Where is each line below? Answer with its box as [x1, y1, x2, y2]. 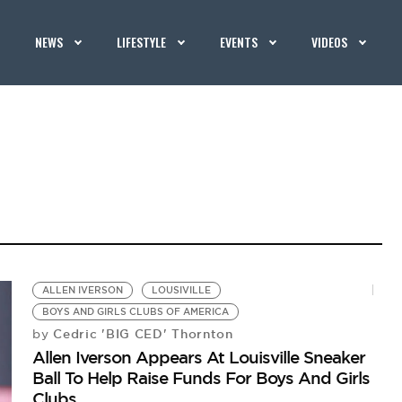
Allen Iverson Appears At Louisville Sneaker [32, 346, 366, 368]
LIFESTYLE [117, 32, 167, 51]
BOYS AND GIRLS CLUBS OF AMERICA [42, 306, 230, 318]
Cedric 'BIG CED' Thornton [48, 326, 233, 342]
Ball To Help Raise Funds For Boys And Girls [32, 367, 371, 389]
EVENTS [220, 32, 258, 51]
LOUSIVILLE [152, 284, 212, 296]
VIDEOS [311, 32, 348, 51]
